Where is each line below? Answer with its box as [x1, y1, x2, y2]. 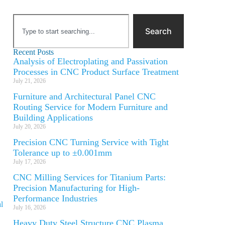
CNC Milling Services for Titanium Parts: [13, 172, 166, 182]
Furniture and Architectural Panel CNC [13, 91, 156, 101]
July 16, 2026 [13, 204, 46, 211]
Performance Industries [13, 193, 97, 203]
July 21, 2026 [13, 77, 46, 84]
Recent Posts [13, 48, 54, 56]
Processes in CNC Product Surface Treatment [13, 67, 179, 77]
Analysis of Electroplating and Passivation [13, 56, 168, 66]
